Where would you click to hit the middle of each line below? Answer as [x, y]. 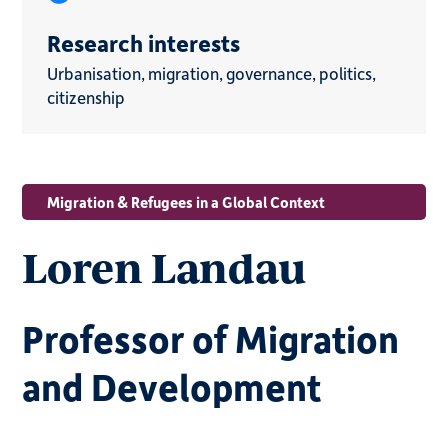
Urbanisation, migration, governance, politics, [212, 72]
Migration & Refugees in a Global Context [186, 201]
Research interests [144, 42]
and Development [172, 386]
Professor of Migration [211, 338]
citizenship [86, 96]
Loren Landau [164, 266]
